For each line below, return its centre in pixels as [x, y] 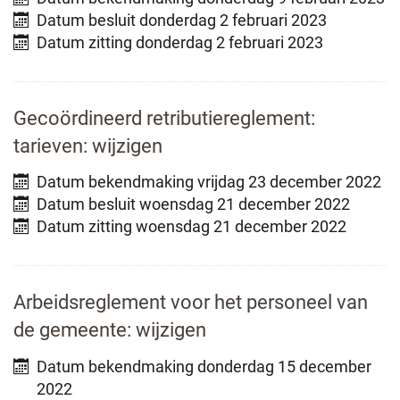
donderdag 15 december [283, 366]
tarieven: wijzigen [88, 146]
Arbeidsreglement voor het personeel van [191, 303]
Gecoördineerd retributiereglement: [164, 118]
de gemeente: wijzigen [110, 330]
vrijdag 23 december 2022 [287, 182]
